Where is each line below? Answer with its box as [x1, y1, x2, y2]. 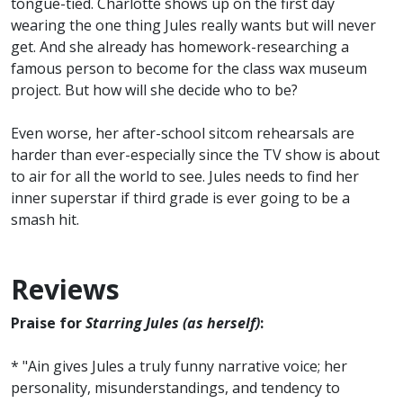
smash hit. [11, 210, 79, 230]
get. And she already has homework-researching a [11, 37, 349, 58]
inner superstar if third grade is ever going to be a [11, 188, 350, 209]
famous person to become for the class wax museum [11, 58, 367, 79]
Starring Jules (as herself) [85, 313, 260, 334]
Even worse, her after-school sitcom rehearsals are [11, 123, 354, 144]
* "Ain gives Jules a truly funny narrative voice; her [11, 356, 347, 377]
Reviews [11, 271, 120, 309]
